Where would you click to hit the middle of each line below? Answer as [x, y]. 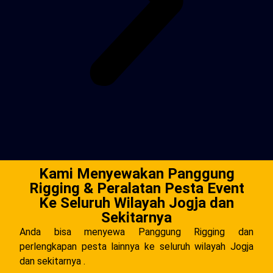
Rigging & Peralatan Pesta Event [136, 189]
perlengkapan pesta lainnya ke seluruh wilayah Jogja [136, 247]
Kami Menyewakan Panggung [136, 174]
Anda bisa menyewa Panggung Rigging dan [136, 232]
